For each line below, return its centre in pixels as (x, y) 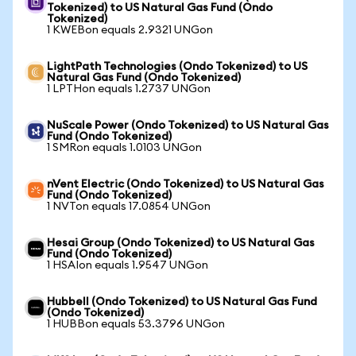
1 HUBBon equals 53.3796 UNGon (136, 324)
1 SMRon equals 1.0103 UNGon (124, 148)
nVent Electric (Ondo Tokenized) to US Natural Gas (186, 184)
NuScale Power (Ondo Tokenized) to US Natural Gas (188, 126)
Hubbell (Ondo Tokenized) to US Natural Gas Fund (182, 302)
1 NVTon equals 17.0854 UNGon (129, 207)
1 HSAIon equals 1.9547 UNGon (128, 265)
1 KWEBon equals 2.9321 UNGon (130, 30)
